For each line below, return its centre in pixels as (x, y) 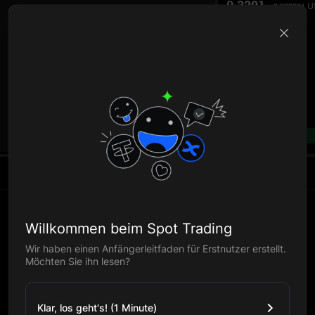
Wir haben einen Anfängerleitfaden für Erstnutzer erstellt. (156, 248)
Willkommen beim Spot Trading (129, 228)
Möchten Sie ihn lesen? (78, 261)
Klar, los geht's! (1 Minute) (97, 307)
